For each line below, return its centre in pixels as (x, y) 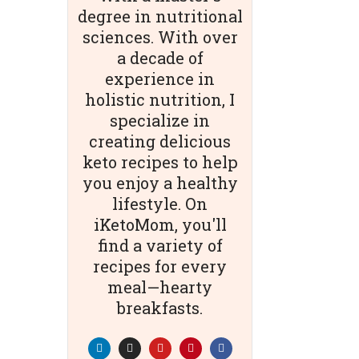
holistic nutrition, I (160, 99)
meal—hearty (160, 287)
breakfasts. (160, 308)
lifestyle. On (160, 204)
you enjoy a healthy (160, 183)
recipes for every (160, 266)
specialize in (160, 120)
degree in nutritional (160, 16)
